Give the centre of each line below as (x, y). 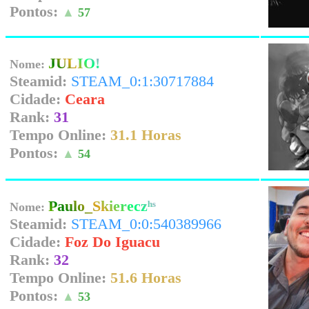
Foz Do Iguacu (112, 242)
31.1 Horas (146, 135)
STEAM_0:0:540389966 (146, 224)
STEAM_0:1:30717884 (142, 81)
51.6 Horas (146, 278)
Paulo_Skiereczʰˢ (102, 206)
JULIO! (74, 63)
